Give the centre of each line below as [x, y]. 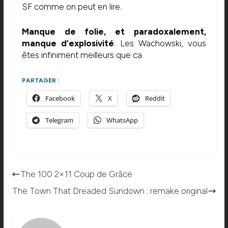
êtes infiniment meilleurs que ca [82, 55]
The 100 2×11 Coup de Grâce [76, 174]
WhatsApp [122, 120]
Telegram [59, 120]
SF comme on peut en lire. [72, 7]
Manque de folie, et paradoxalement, [114, 31]
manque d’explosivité [68, 43]
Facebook [60, 98]
